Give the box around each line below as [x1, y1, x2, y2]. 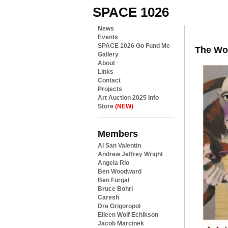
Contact [98, 77, 121, 84]
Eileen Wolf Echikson [98, 211, 158, 218]
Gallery [98, 51, 119, 58]
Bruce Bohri [98, 185, 133, 192]
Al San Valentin [98, 142, 141, 149]
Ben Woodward [98, 168, 141, 175]
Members [98, 128, 138, 139]
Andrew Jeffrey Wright [98, 151, 163, 158]
